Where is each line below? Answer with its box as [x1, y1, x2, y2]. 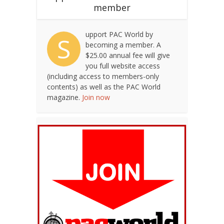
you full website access [85, 61, 160, 71]
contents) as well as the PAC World [47, 82, 160, 92]
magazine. [47, 92, 82, 102]
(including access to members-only [47, 71, 159, 81]
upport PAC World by [85, 29, 153, 39]
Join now [82, 92, 110, 102]
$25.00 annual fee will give [85, 50, 170, 60]
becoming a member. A [85, 40, 161, 50]
